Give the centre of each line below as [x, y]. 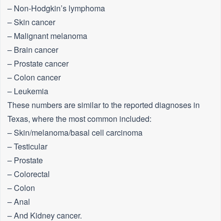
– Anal [19, 202]
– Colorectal [29, 174]
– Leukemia [28, 91]
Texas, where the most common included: [79, 119]
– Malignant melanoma [47, 36]
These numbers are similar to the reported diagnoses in [104, 105]
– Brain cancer [33, 50]
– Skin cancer [31, 22]
